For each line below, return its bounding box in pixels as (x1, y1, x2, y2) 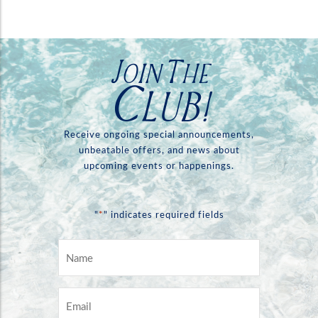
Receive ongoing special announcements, (64, 129, 254, 141)
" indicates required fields (103, 209, 224, 221)
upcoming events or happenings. (84, 160, 234, 172)
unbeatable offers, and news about (78, 145, 240, 156)
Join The (109, 50, 209, 92)
